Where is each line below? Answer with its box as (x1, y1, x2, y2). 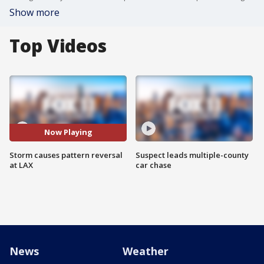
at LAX (9, 159, 33, 170)
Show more (9, 6, 60, 19)
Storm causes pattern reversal (9, 149, 123, 160)
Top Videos (9, 34, 107, 58)
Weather (123, 244, 169, 258)
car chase (136, 159, 171, 170)
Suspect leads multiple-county (136, 149, 249, 160)
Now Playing (44, 127, 93, 138)
